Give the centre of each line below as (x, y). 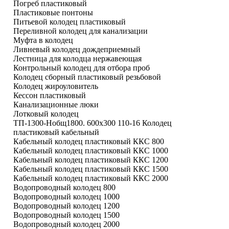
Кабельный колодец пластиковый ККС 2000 (91, 178)
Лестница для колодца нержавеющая (77, 59)
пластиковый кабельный (56, 132)
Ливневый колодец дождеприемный (77, 50)
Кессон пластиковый (50, 96)
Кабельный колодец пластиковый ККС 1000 (91, 151)
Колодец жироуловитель (56, 86)
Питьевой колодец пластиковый (70, 22)
